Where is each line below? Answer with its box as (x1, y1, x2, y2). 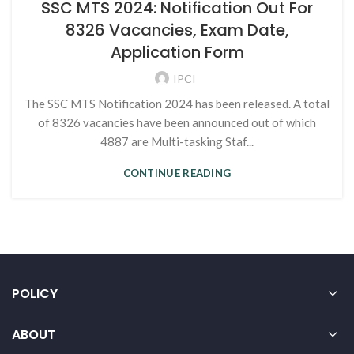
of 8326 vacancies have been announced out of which (38, 115, 316, 130)
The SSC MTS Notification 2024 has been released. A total (24, 96, 330, 111)
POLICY (12, 284, 58, 303)
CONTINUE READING (122, 166, 232, 179)
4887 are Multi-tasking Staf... (100, 134, 254, 149)
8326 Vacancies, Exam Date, (65, 18, 289, 41)
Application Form (110, 40, 244, 63)
